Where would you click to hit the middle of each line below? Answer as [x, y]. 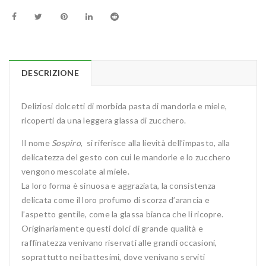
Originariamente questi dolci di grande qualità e [112, 229]
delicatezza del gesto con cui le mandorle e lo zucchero [126, 157]
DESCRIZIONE [50, 73]
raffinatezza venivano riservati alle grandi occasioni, [119, 243]
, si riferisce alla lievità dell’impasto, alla [155, 143]
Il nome [37, 143]
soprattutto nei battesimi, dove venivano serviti [113, 257]
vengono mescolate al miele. [75, 172]
